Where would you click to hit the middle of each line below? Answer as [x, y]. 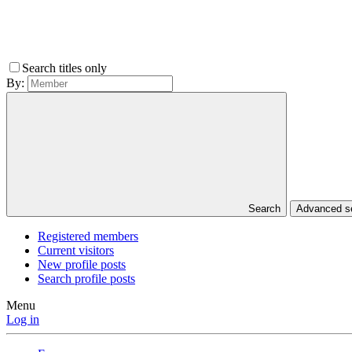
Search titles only [66, 68]
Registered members [88, 236]
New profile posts [82, 265]
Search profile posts [86, 279]
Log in [23, 320]
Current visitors [76, 251]
